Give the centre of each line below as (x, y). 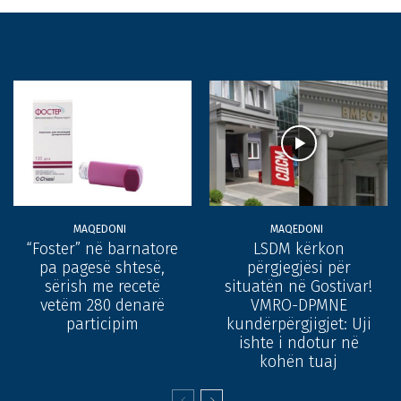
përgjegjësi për (299, 267)
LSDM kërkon (299, 248)
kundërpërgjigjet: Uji (299, 324)
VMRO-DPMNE (299, 305)
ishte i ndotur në (299, 342)
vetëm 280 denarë (102, 305)
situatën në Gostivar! (299, 286)
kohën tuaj (299, 361)
